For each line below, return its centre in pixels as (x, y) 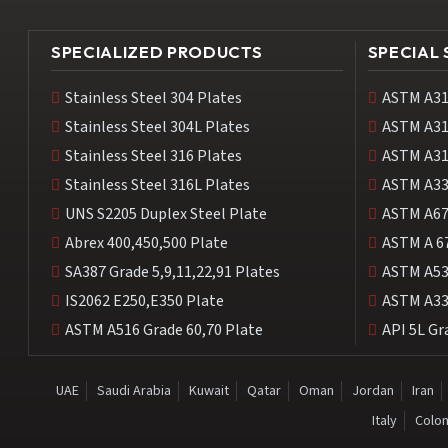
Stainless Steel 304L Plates (157, 127)
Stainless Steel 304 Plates (153, 98)
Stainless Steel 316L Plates (157, 185)
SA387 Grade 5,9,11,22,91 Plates (172, 272)
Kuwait (208, 391)
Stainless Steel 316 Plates (153, 156)
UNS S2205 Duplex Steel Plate (166, 214)
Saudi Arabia (133, 391)
